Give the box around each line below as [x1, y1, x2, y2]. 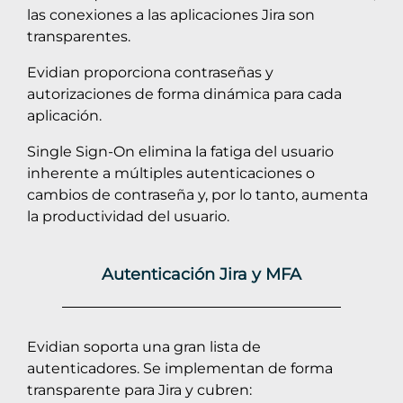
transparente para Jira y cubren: [27, 381, 252, 399]
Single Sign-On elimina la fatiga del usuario [27, 142, 334, 160]
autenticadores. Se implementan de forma [27, 359, 333, 377]
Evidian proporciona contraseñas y [27, 63, 273, 81]
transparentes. [27, 27, 130, 45]
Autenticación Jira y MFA [102, 264, 301, 284]
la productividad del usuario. [27, 207, 229, 225]
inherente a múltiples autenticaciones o [27, 164, 315, 182]
